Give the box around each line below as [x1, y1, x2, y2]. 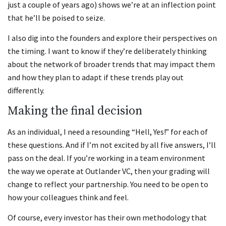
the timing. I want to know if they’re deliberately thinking [8, 46, 207, 56]
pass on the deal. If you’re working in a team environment [8, 152, 205, 163]
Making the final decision [8, 103, 142, 119]
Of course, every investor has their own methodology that [8, 212, 207, 222]
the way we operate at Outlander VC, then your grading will [8, 165, 210, 176]
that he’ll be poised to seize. [8, 13, 105, 23]
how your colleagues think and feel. [8, 192, 129, 202]
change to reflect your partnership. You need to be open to [8, 179, 208, 189]
